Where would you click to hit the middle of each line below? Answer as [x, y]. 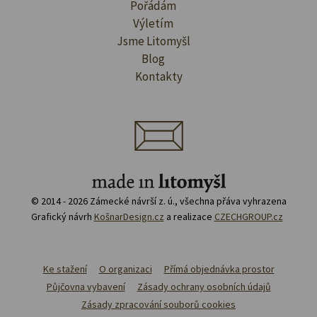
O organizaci [125, 269]
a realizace [189, 216]
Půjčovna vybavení [86, 286]
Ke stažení [65, 269]
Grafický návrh [62, 216]
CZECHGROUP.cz [248, 216]
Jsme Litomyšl [153, 41]
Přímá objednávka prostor [219, 269]
